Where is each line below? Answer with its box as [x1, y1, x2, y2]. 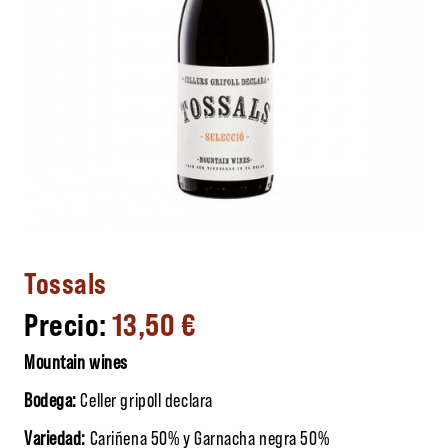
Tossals [24, 263, 107, 300]
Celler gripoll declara [76, 386, 213, 411]
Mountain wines [24, 348, 128, 373]
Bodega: [24, 386, 77, 411]
